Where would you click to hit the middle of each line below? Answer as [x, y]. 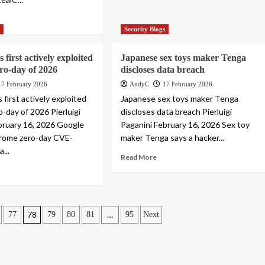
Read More [139, 157]
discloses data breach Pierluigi [177, 112]
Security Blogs [145, 29]
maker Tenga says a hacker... [173, 138]
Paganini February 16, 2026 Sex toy [185, 125]
